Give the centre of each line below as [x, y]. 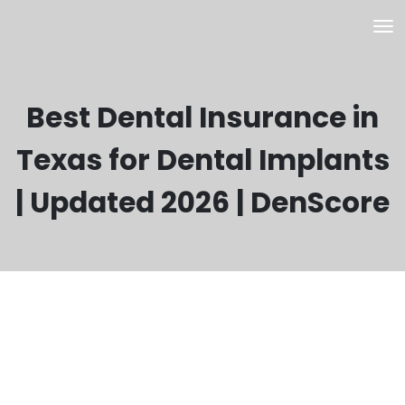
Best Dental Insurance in [202, 118]
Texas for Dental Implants [202, 160]
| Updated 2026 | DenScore [202, 202]
